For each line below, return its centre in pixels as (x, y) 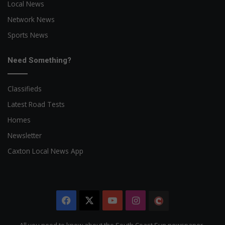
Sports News (28, 35)
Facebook (92, 201)
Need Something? (39, 61)
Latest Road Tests (36, 104)
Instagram (162, 201)
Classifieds (25, 89)
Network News (31, 20)
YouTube (136, 201)
